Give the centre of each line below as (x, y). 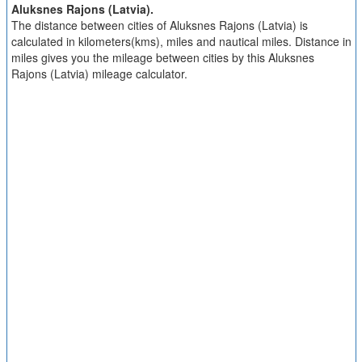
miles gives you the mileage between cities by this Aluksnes (162, 57)
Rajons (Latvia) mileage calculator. (99, 74)
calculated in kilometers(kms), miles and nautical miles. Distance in (181, 41)
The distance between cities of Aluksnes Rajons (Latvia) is (159, 25)
